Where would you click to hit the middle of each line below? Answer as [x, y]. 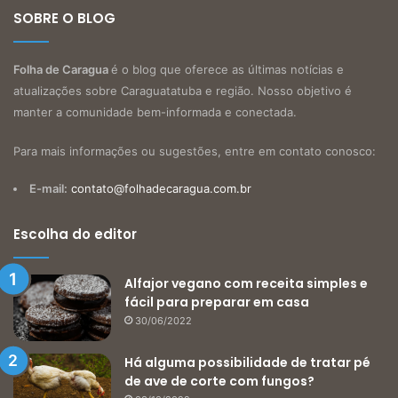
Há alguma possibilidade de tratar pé [247, 363]
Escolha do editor [75, 235]
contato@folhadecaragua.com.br [161, 189]
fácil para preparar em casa [217, 302]
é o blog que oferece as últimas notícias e [227, 70]
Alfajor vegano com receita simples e [246, 284]
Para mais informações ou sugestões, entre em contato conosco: [195, 151]
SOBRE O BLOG [64, 19]
